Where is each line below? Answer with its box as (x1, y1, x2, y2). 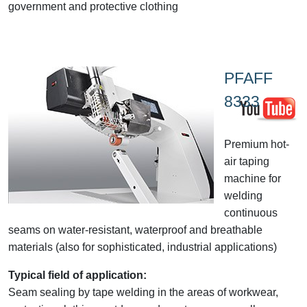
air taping (224, 155, 269, 167)
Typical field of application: (8, 269, 147, 281)
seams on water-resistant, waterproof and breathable (8, 223, 262, 236)
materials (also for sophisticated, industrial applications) (8, 241, 277, 253)
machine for (224, 172, 281, 184)
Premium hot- (224, 138, 289, 150)
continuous (224, 206, 278, 219)
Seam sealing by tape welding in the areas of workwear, (8, 286, 278, 298)
